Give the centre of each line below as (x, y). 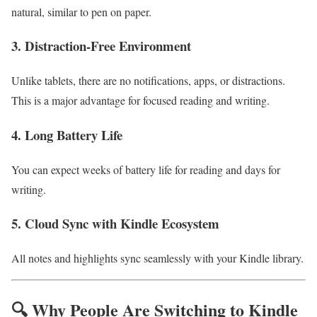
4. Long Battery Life (67, 134)
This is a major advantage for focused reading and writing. (140, 100)
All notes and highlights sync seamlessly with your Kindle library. (157, 258)
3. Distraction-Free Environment (101, 46)
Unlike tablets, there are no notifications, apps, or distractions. (148, 81)
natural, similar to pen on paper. (81, 11)
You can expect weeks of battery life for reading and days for (146, 169)
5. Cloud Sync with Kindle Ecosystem (115, 224)
